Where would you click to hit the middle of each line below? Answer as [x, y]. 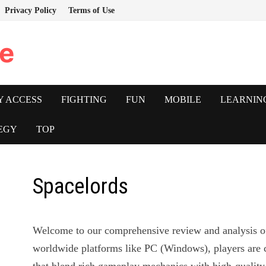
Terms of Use [91, 10]
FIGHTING [84, 99]
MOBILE [183, 99]
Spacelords [81, 186]
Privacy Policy [30, 10]
